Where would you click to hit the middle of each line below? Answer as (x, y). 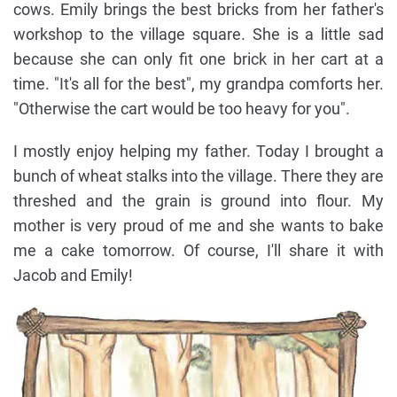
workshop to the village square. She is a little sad (198, 34)
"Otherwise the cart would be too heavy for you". (182, 108)
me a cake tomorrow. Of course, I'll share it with (198, 250)
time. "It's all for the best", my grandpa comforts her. (198, 83)
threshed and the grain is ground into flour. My (198, 200)
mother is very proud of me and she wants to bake (198, 225)
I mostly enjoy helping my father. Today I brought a (198, 151)
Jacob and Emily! (73, 275)
